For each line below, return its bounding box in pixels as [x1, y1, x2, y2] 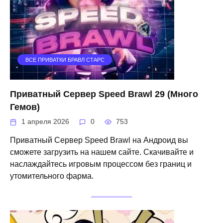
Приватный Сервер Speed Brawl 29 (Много [10, 89, 198, 99]
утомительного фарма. [10, 171, 94, 180]
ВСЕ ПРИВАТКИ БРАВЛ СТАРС [25, 56, 105, 63]
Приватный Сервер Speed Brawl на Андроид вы [10, 135, 188, 144]
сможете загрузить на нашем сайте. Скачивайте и [10, 147, 194, 156]
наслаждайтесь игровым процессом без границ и [10, 159, 192, 168]
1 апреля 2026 [21, 117, 70, 125]
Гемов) [10, 102, 40, 112]
